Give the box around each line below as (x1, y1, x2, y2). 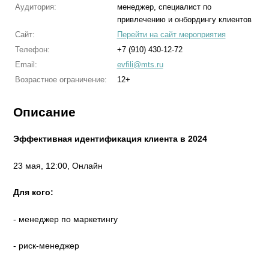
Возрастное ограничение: (14, 75, 107, 84)
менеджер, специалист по (116, 2, 211, 11)
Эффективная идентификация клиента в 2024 (13, 134, 208, 144)
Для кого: (13, 187, 54, 198)
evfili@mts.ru (116, 60, 163, 69)
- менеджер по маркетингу (13, 214, 118, 224)
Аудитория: (14, 2, 56, 11)
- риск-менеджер (13, 240, 80, 250)
